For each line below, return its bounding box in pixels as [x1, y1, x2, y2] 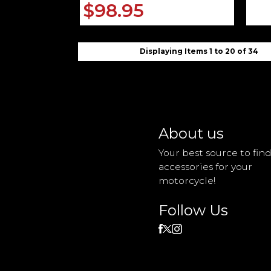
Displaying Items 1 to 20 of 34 [140, 47, 258, 56]
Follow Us [158, 201, 229, 220]
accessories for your [158, 161, 253, 173]
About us [158, 125, 224, 143]
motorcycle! [158, 175, 216, 187]
